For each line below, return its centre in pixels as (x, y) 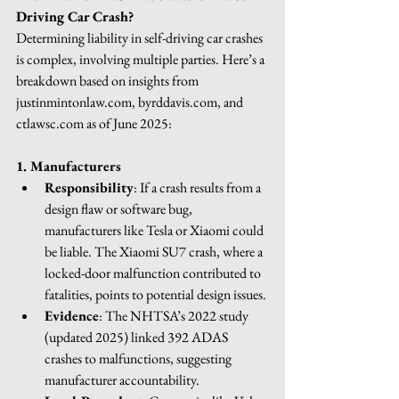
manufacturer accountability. (122, 379)
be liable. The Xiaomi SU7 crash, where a (155, 251)
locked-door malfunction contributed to (154, 273)
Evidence (72, 315)
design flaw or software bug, (120, 208)
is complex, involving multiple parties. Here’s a (142, 59)
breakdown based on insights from (109, 80)
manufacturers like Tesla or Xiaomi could (155, 230)
